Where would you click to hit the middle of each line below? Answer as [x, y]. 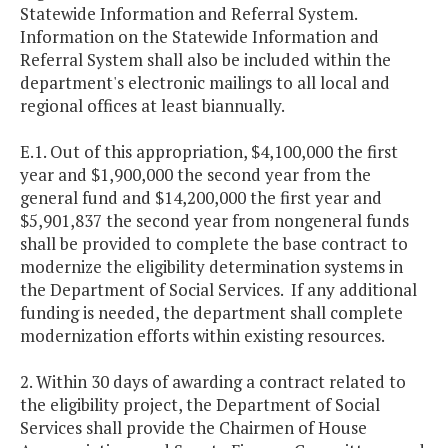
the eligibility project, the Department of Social [200, 405]
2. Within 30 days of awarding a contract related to [213, 382]
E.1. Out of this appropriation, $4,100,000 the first [209, 152]
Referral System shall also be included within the [205, 60]
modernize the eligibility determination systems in [211, 267]
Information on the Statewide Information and [199, 37]
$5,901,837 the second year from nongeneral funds [214, 221]
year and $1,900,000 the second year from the [195, 175]
